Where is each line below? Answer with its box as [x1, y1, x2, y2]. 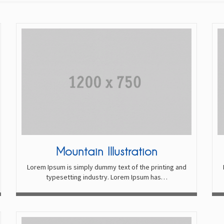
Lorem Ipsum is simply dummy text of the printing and [26, 162, 186, 171]
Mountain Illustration [55, 144, 157, 157]
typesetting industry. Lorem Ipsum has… [45, 172, 167, 181]
